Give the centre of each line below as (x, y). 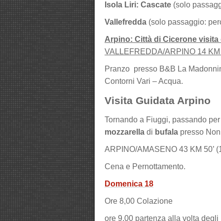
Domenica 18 (129, 184)
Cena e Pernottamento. (145, 166)
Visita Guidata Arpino (159, 100)
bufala (166, 132)
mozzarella (125, 132)
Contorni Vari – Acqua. (147, 81)
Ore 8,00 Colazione (140, 201)
